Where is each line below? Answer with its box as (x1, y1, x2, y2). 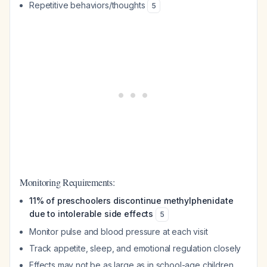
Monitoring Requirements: (20, 176, 115, 188)
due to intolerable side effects (29, 209, 154, 219)
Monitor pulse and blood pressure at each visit (29, 226, 208, 237)
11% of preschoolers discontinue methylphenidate (29, 195, 234, 206)
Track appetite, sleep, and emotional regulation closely (29, 243, 241, 253)
